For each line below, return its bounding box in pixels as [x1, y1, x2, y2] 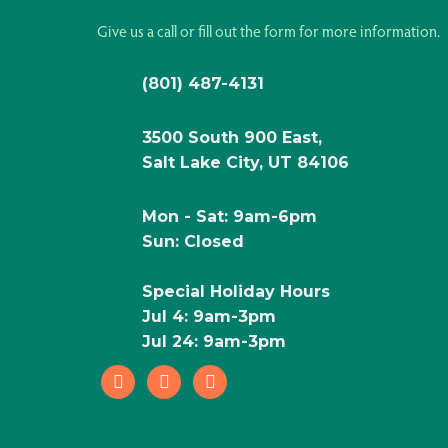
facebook [100, 366, 165, 385]
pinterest [192, 366, 255, 385]
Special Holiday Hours [142, 282, 330, 302]
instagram [146, 366, 216, 385]
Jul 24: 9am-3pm [142, 332, 286, 352]
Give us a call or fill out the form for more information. [97, 20, 440, 42]
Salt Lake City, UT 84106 [142, 153, 349, 173]
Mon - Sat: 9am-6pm [142, 207, 317, 227]
